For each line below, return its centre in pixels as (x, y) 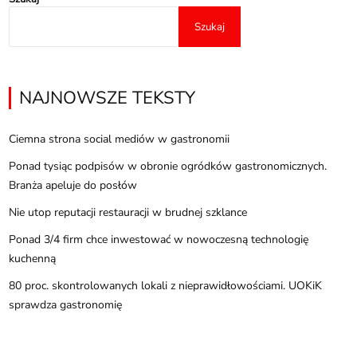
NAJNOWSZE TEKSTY (108, 98)
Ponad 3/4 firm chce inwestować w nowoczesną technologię (159, 239)
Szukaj (210, 27)
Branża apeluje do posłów (73, 185)
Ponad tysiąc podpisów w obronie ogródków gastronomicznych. (168, 166)
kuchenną (33, 259)
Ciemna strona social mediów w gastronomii (120, 139)
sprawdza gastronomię (66, 305)
